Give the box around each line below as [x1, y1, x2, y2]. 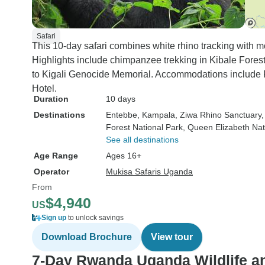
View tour [151, 232, 193, 242]
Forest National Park [106, 122, 183, 132]
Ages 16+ [106, 151, 141, 160]
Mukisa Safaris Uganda [106, 167, 193, 176]
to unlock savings [66, 214, 124, 222]
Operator [34, 167, 69, 176]
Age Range [34, 151, 78, 160]
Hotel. [32, 83, 57, 93]
